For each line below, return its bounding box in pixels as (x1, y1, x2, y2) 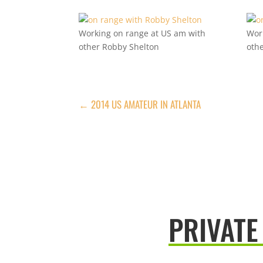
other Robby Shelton (79, 41, 160, 52)
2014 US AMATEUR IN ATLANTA (91, 97, 201, 112)
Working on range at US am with (79, 27, 206, 39)
